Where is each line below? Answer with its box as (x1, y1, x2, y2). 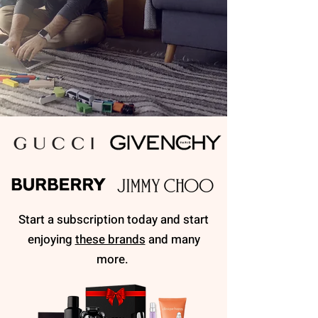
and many (145, 231, 200, 248)
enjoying (27, 231, 75, 248)
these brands (75, 231, 146, 248)
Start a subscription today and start (18, 211, 209, 229)
